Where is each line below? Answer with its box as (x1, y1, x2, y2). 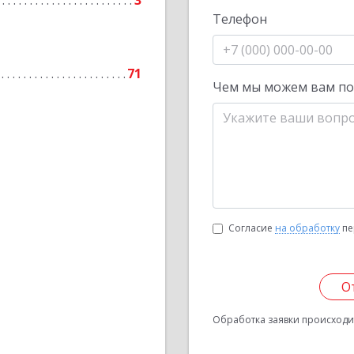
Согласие (228, 221, 275, 235)
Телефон (213, 10, 267, 28)
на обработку (275, 221, 340, 235)
